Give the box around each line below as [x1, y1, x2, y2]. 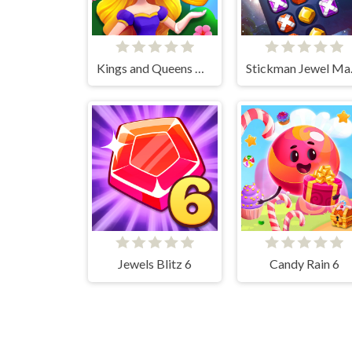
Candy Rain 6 [269, 256, 339, 272]
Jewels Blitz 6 [118, 256, 192, 272]
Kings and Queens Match [194, 60, 204, 75]
